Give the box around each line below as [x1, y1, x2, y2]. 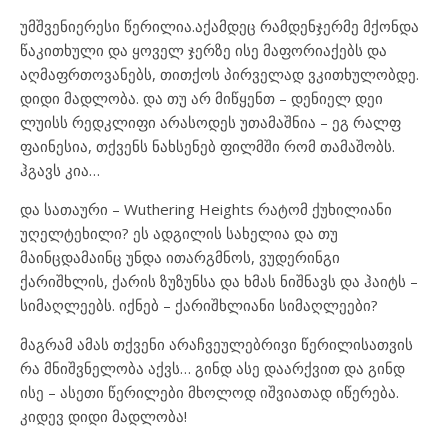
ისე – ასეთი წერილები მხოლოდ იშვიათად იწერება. [20, 381, 399, 402]
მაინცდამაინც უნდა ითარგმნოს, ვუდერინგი [20, 246, 340, 267]
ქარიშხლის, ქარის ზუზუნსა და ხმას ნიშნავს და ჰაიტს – [20, 270, 418, 291]
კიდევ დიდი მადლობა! [20, 405, 187, 426]
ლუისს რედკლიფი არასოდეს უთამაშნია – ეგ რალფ [20, 111, 401, 132]
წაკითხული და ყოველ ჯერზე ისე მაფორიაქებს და [20, 39, 387, 60]
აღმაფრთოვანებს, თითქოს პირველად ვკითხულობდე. [20, 63, 419, 84]
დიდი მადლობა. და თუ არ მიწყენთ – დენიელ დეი [20, 87, 383, 108]
